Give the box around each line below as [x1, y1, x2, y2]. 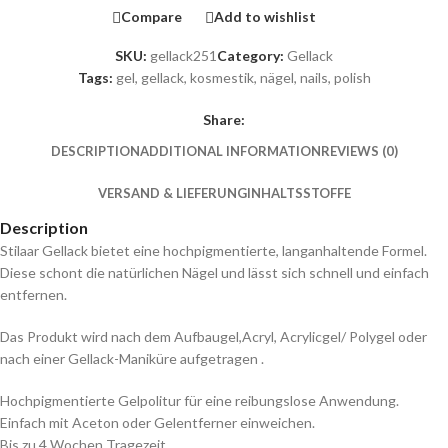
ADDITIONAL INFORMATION [139, 143, 321, 160]
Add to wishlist [214, 8, 316, 26]
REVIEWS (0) [320, 143, 398, 160]
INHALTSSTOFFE [246, 185, 351, 202]
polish [333, 68, 371, 86]
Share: [203, 110, 245, 128]
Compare [121, 8, 182, 26]
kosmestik [189, 68, 254, 86]
